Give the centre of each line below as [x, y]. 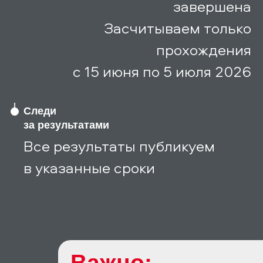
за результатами [66, 125]
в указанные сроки [89, 167]
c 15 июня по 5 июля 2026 [162, 71]
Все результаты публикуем [119, 145]
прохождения [204, 49]
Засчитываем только [178, 27]
